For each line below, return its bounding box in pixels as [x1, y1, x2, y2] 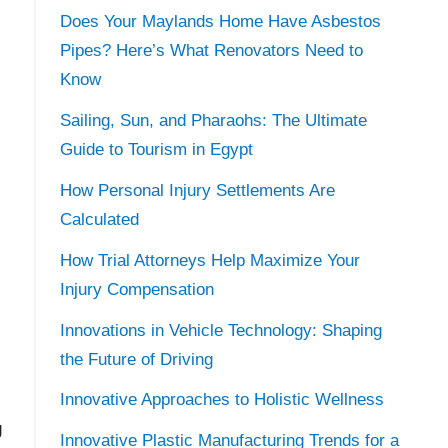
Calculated [59, 210, 139, 230]
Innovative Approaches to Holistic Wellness [59, 390, 384, 410]
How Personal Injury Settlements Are [59, 181, 335, 201]
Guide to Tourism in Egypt [59, 140, 253, 160]
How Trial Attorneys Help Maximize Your [59, 250, 360, 270]
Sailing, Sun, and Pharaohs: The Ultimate [59, 111, 367, 131]
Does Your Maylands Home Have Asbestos [59, 12, 381, 32]
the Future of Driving [59, 349, 213, 369]
